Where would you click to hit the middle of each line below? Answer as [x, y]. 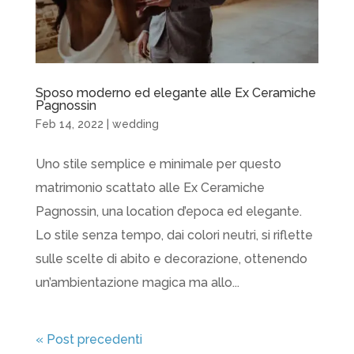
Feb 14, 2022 [69, 124]
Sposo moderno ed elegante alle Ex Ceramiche [175, 92]
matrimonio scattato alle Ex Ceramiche [150, 187]
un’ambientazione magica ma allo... [137, 282]
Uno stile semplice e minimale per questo [158, 164]
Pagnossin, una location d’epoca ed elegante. [168, 211]
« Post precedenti [88, 339]
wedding [135, 124]
